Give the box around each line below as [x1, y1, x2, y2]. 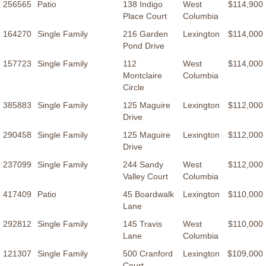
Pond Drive [123, 41, 164, 51]
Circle [123, 83, 144, 93]
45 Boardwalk [123, 189, 174, 199]
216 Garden [123, 29, 168, 39]
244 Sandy [123, 160, 163, 170]
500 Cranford [123, 249, 173, 259]
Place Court [123, 11, 167, 21]
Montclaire [123, 71, 162, 81]
